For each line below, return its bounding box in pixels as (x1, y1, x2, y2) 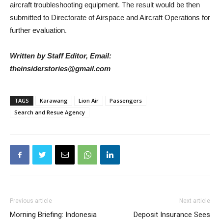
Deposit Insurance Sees (134, 210, 210, 219)
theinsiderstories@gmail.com (10, 64, 110, 73)
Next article (179, 197, 210, 204)
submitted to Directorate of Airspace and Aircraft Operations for (10, 13, 210, 22)
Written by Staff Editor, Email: (10, 52, 111, 60)
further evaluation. (10, 26, 67, 34)
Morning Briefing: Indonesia (10, 210, 97, 219)
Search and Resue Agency (14, 109, 85, 116)
